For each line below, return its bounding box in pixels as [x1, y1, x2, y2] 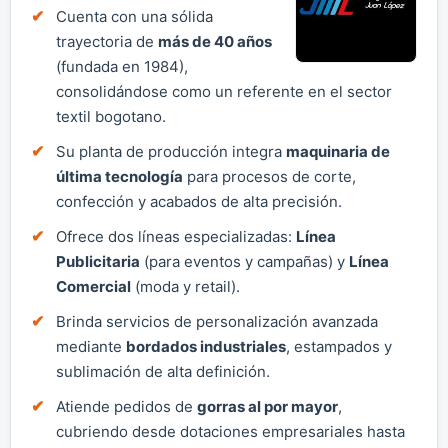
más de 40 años [158, 31, 272, 51]
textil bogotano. [56, 106, 166, 126]
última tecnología [56, 166, 183, 186]
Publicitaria [56, 251, 140, 271]
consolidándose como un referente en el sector [56, 81, 392, 101]
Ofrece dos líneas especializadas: [56, 226, 296, 246]
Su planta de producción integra [56, 141, 286, 161]
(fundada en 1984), [56, 56, 188, 76]
